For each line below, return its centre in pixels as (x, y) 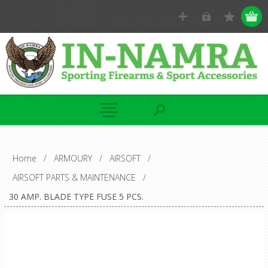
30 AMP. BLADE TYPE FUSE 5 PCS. (76, 196)
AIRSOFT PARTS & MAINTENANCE (74, 177)
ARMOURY (73, 158)
